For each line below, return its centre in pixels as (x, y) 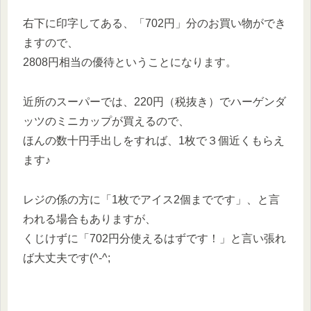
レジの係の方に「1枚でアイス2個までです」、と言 (151, 199)
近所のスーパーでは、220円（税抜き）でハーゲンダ (154, 101)
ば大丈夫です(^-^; (67, 258)
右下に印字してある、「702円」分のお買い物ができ (154, 24)
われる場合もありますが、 (90, 219)
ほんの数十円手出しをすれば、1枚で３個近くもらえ (154, 140)
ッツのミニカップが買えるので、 (106, 121)
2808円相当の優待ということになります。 (130, 62)
